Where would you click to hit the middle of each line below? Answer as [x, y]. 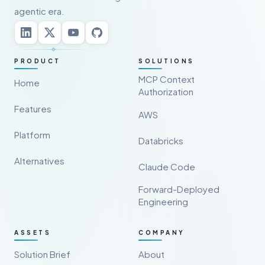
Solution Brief [42, 254]
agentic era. [39, 11]
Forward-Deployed [179, 189]
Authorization [166, 91]
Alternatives [39, 160]
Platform [32, 134]
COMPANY [162, 232]
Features [33, 108]
